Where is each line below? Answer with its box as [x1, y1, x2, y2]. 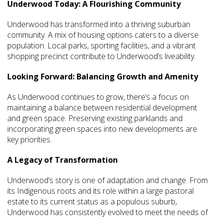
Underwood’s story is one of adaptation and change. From [7, 175, 208, 186]
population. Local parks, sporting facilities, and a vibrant [7, 40, 196, 51]
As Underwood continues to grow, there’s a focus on [7, 92, 189, 103]
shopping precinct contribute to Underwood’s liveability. [7, 51, 196, 62]
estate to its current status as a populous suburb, [7, 196, 177, 207]
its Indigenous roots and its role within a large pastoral [7, 186, 194, 197]
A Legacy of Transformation [7, 155, 118, 166]
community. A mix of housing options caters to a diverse [7, 30, 199, 41]
